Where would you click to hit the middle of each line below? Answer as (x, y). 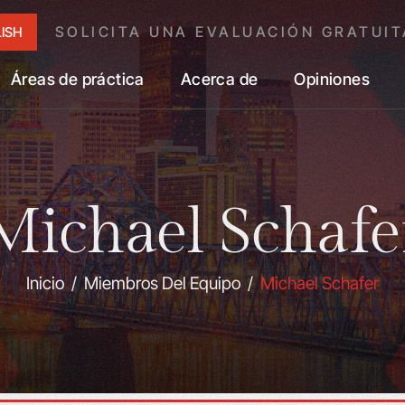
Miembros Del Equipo (162, 283)
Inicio (45, 283)
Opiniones (332, 79)
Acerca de (219, 79)
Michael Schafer (320, 283)
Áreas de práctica (78, 79)
